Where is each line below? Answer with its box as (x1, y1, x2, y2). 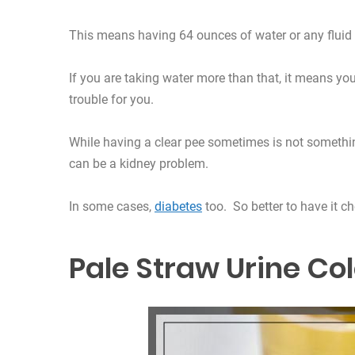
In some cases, (69, 199, 155, 215)
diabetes (155, 199, 202, 215)
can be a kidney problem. (69, 156, 208, 172)
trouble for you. (69, 92, 154, 108)
